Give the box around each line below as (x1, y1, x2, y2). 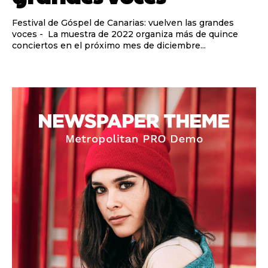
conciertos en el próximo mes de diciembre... (12, 40, 206, 51)
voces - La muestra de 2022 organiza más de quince (12, 29, 39, 40)
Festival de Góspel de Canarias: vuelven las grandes (12, 17, 234, 29)
